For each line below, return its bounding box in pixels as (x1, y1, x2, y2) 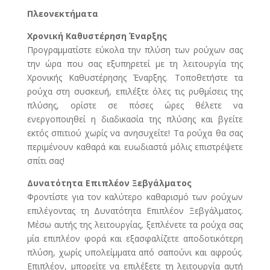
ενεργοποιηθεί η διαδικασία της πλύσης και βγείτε (27, 113, 243, 125)
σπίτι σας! (27, 155, 64, 167)
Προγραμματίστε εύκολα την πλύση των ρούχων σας (27, 44, 243, 56)
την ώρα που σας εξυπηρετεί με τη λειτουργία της (27, 58, 243, 70)
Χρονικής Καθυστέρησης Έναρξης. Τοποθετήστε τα (27, 72, 243, 84)
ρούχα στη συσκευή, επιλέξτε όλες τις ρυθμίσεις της (27, 86, 243, 98)
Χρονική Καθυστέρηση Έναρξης (27, 30, 167, 42)
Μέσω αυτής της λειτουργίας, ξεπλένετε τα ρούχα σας (27, 219, 243, 231)
